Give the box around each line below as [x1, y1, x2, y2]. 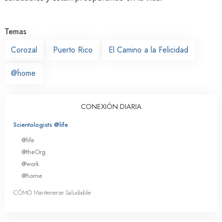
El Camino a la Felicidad [109, 44, 188, 55]
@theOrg [21, 147, 46, 157]
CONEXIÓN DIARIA [80, 101, 142, 111]
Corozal [11, 44, 37, 55]
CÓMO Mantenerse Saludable [13, 188, 91, 198]
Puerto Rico [53, 44, 93, 55]
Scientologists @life [13, 119, 68, 129]
